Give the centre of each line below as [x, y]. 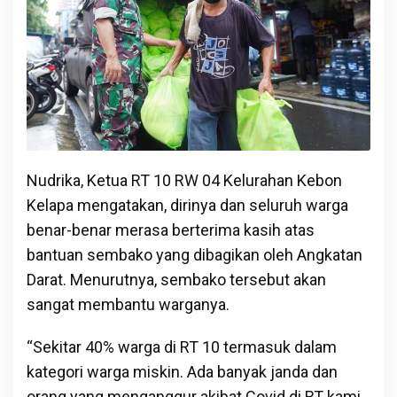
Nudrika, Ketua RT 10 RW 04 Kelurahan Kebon [184, 180]
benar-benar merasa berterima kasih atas [171, 230]
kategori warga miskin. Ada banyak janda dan [182, 371]
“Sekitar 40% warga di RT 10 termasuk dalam [182, 346]
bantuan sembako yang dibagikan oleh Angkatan [195, 254]
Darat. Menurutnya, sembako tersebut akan [176, 279]
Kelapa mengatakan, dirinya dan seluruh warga [187, 205]
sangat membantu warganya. [128, 304]
